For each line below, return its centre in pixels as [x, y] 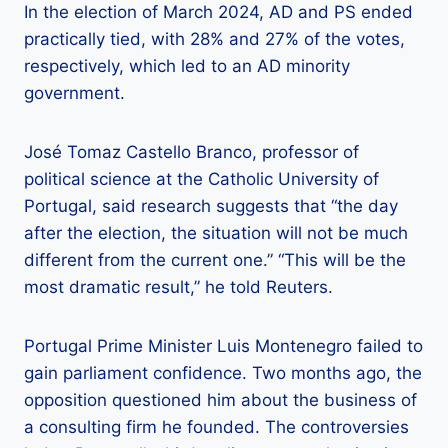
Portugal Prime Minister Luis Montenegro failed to [223, 346]
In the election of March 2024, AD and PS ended [218, 12]
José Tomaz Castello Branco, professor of [191, 152]
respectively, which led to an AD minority [187, 66]
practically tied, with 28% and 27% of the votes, [214, 39]
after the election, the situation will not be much [216, 233]
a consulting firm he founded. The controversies [216, 427]
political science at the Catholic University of [201, 179]
